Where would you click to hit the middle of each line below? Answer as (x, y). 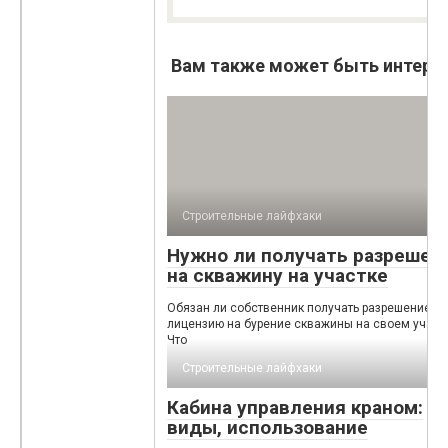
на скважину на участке (277, 276)
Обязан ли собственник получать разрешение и (304, 308)
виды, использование (267, 428)
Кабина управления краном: (295, 408)
